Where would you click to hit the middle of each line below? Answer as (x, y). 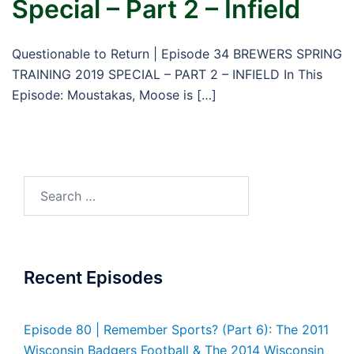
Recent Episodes (93, 277)
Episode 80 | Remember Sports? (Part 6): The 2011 (176, 330)
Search (43, 186)
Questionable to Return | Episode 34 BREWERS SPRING (177, 54)
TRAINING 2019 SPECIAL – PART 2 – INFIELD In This (167, 74)
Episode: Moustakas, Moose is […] (114, 95)
